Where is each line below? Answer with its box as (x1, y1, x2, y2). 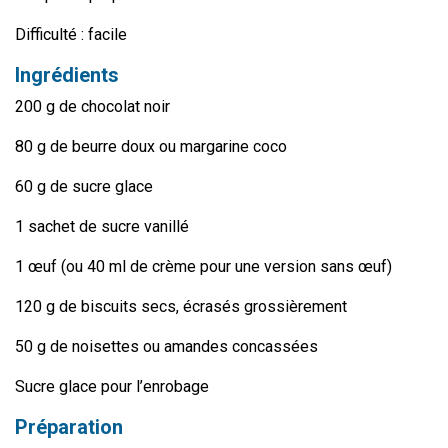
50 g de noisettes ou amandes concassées (15, 336, 318, 356)
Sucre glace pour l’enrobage (15, 376, 209, 396)
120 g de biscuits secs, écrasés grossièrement (15, 296, 347, 316)
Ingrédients (15, 62, 124, 87)
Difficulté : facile (15, 24, 127, 44)
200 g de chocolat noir (15, 96, 170, 116)
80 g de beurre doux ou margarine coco (15, 136, 287, 156)
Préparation (15, 414, 123, 439)
